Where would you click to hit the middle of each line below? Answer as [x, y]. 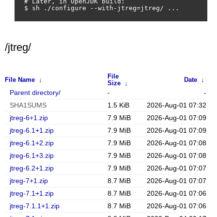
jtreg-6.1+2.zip [32, 143]
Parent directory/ [35, 93]
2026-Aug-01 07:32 [177, 105]
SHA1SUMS [28, 105]
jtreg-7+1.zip [29, 181]
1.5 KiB [118, 105]
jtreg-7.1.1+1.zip [35, 206]
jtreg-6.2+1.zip [32, 168]
